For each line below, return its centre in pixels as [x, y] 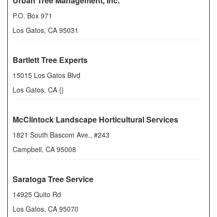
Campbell [27, 149]
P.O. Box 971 [32, 16]
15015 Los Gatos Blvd [46, 75]
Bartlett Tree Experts [50, 60]
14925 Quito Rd [37, 194]
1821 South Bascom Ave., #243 [61, 135]
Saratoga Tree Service [53, 179]
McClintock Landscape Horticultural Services [95, 120]
